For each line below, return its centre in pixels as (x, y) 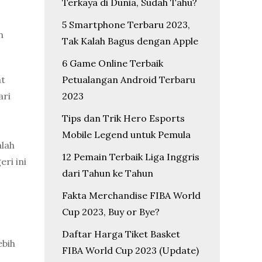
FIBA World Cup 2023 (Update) (130, 250)
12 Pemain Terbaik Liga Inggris (131, 157)
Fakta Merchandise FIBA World (131, 195)
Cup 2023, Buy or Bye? (111, 212)
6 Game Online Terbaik (113, 63)
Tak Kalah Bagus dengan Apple (130, 41)
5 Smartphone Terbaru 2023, (126, 25)
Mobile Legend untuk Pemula (126, 135)
